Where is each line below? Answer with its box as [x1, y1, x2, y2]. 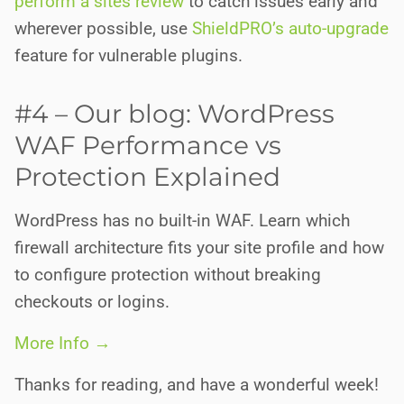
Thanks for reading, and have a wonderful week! [14, 374, 379, 395]
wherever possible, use [14, 18, 192, 39]
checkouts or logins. [14, 291, 170, 312]
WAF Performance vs [14, 130, 281, 161]
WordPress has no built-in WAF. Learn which [14, 210, 350, 231]
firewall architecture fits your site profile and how [14, 237, 384, 258]
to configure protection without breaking [14, 264, 321, 285]
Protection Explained [14, 161, 280, 192]
